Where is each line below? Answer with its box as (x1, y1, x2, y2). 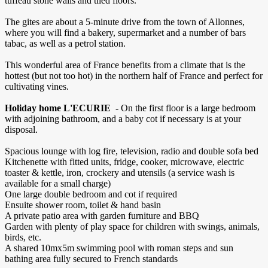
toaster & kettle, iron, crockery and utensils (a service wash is (5, 167, 234, 178)
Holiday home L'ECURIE (5, 103, 111, 114)
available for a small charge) (5, 178, 111, 189)
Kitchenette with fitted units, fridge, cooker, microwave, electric (5, 157, 244, 167)
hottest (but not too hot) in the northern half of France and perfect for (5, 71, 263, 81)
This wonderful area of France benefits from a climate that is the (5, 60, 245, 71)
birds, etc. (5, 232, 41, 243)
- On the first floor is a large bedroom (111, 103, 255, 114)
